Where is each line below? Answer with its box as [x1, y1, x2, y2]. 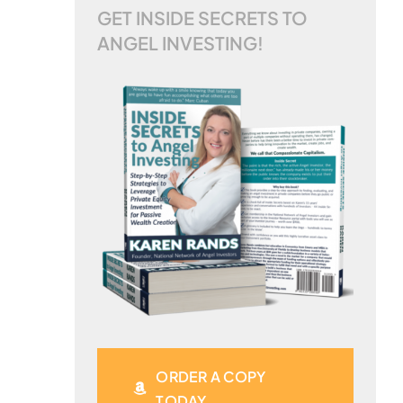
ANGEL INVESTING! [97, 31, 264, 55]
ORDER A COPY [156, 367, 266, 387]
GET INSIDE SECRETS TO [97, 6, 308, 30]
